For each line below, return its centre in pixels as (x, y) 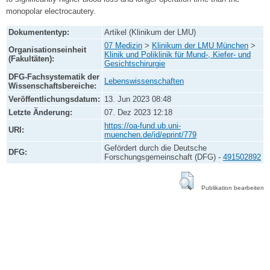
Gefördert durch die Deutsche (155, 148)
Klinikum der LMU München (200, 46)
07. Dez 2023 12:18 (138, 113)
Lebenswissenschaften (144, 81)
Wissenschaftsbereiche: (52, 86)
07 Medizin (123, 46)
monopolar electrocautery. (51, 11)
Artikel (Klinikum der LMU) (150, 33)
